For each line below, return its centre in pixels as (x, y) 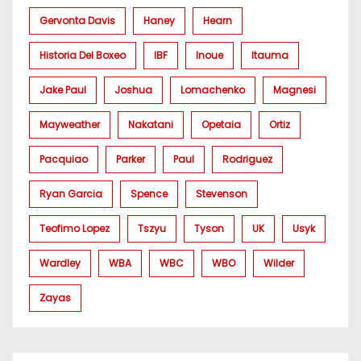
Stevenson (222, 194)
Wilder (279, 263)
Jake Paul (63, 90)
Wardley (60, 263)
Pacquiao (64, 159)
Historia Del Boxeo (83, 55)
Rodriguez (247, 159)
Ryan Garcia (71, 194)
